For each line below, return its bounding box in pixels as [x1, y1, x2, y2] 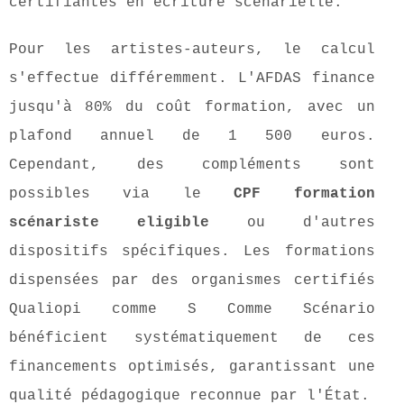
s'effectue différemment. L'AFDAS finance [9, 70, 375, 87]
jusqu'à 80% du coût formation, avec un [9, 99, 375, 116]
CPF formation [234, 186, 375, 203]
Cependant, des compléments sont [9, 157, 375, 174]
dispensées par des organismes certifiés [9, 272, 375, 289]
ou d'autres [208, 215, 375, 232]
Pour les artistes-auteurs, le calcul [9, 41, 375, 59]
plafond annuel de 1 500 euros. [9, 128, 375, 145]
